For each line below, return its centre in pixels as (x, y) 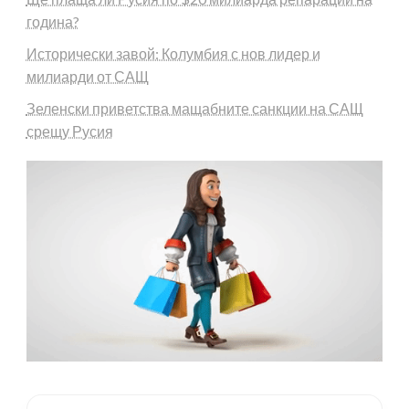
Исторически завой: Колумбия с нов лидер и (173, 53)
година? (52, 21)
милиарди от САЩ (87, 76)
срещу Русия (69, 131)
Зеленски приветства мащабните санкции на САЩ (194, 108)
